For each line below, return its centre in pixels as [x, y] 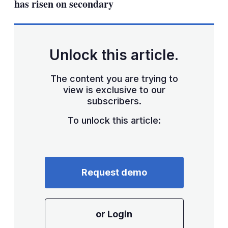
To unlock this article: [114, 120]
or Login [114, 214]
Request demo [114, 172]
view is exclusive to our [114, 90]
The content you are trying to [114, 78]
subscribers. [114, 101]
